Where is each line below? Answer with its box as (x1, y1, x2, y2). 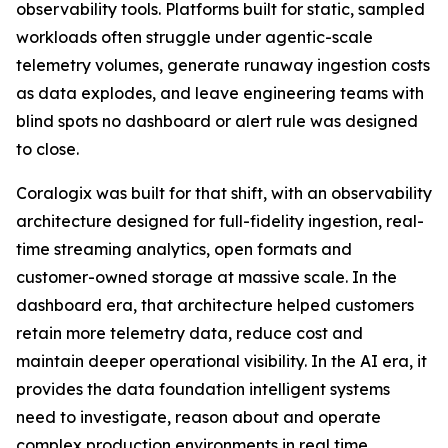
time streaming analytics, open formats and (16, 239, 352, 259)
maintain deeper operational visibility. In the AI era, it (16, 351, 427, 371)
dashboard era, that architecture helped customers (16, 295, 414, 315)
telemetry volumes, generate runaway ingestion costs (16, 55, 430, 75)
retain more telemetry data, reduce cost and (16, 323, 363, 343)
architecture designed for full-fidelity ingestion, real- (16, 211, 424, 231)
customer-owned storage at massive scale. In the (16, 267, 397, 287)
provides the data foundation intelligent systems (16, 379, 390, 399)
